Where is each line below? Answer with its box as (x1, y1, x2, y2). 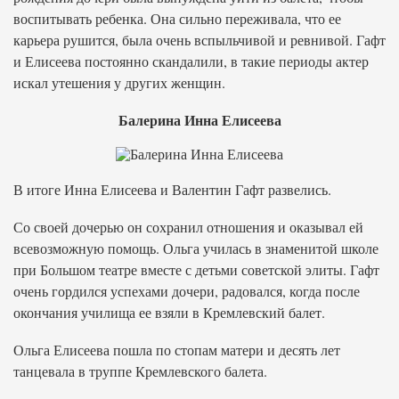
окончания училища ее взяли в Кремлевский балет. (13, 303, 325, 322)
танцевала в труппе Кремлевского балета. (13, 362, 267, 380)
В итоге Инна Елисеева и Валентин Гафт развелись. (13, 180, 331, 199)
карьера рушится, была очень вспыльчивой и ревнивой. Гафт (13, 30, 386, 49)
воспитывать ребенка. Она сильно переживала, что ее (13, 9, 341, 28)
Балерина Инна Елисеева (118, 110, 281, 130)
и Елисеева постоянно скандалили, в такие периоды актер (13, 52, 369, 70)
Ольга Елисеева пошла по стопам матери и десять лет (13, 340, 340, 359)
